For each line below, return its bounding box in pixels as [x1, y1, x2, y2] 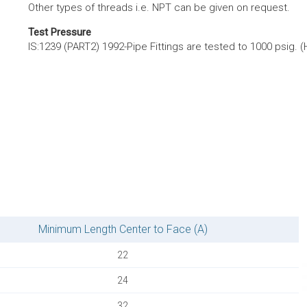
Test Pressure [28, 26, 92, 38]
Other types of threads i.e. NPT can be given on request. [28, 1, 291, 14]
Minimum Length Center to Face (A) [38, 223, 208, 236]
